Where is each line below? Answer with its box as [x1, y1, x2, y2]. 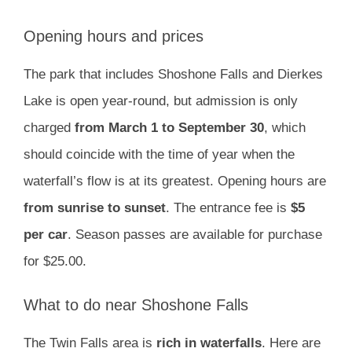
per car [24, 227, 68, 243]
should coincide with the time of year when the [24, 147, 295, 163]
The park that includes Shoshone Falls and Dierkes [24, 67, 323, 82]
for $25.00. [24, 254, 86, 269]
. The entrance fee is [166, 200, 291, 216]
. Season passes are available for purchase [68, 227, 322, 243]
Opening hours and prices [24, 27, 203, 46]
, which [264, 120, 306, 136]
